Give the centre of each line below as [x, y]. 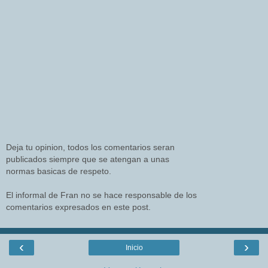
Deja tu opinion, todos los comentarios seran [90, 147]
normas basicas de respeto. [59, 171]
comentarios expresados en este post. [78, 207]
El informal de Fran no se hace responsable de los [101, 195]
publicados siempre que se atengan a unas [88, 159]
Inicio [134, 247]
